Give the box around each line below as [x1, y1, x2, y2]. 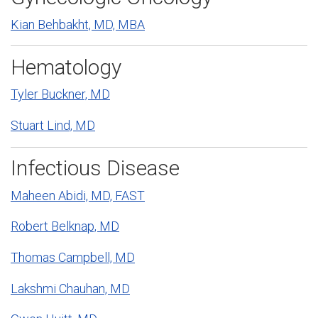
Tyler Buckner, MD [11, 87, 110, 102]
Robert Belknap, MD [11, 219, 119, 234]
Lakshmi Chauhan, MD [11, 280, 130, 296]
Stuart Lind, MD [11, 117, 95, 133]
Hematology [11, 54, 121, 79]
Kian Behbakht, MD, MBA [11, 16, 145, 32]
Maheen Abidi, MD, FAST [11, 187, 145, 203]
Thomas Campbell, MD [11, 250, 135, 265]
